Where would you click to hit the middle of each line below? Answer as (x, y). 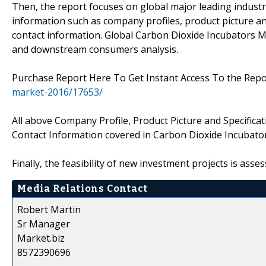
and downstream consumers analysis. (95, 49)
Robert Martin (49, 209)
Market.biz (41, 238)
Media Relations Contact (83, 188)
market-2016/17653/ (57, 92)
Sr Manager (44, 224)
